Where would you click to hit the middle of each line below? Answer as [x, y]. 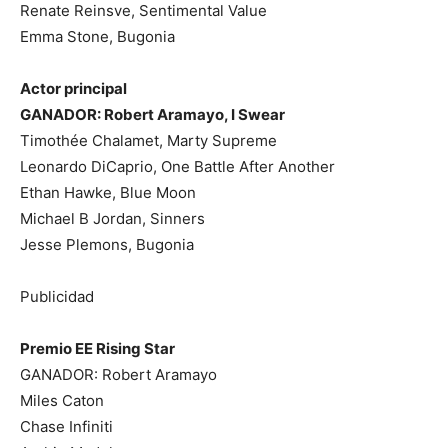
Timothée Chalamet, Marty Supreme [148, 140]
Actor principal [73, 88]
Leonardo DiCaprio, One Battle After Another [177, 166]
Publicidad [57, 296]
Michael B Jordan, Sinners [112, 218]
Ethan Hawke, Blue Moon [108, 192]
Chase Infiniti [66, 426]
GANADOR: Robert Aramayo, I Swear [152, 114]
